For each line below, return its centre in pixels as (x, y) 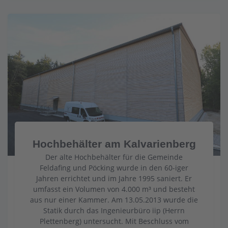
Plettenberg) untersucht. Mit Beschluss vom (114, 221)
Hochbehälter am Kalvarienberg (114, 144)
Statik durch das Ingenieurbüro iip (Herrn (114, 210)
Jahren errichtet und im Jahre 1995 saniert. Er (114, 178)
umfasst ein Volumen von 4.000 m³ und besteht (114, 189)
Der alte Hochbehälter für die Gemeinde (114, 157)
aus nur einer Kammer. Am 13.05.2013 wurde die (114, 199)
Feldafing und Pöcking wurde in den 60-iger (114, 167)
